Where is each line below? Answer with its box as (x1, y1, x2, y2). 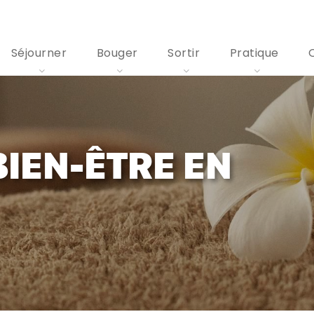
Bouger (96, 45, 141, 61)
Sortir (168, 45, 203, 61)
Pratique (229, 45, 282, 61)
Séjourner (11, 45, 70, 61)
